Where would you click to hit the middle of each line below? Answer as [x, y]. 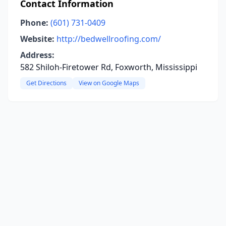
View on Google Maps [109, 83]
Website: [37, 39]
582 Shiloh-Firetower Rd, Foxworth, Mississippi [109, 67]
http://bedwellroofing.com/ [109, 39]
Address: [37, 55]
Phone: [34, 23]
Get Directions [46, 83]
